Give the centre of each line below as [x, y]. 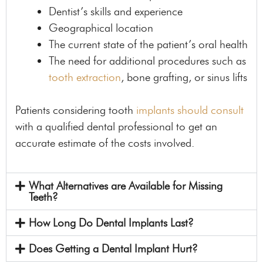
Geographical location [101, 28]
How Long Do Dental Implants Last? [111, 222]
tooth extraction [85, 77]
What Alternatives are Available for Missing [125, 186]
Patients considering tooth [76, 110]
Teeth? [43, 197]
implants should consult [190, 110]
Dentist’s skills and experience [116, 11]
